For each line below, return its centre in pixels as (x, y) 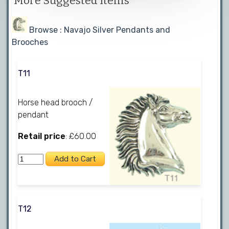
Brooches (30, 42)
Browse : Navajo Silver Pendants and (100, 30)
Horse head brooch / (55, 102)
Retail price (42, 136)
